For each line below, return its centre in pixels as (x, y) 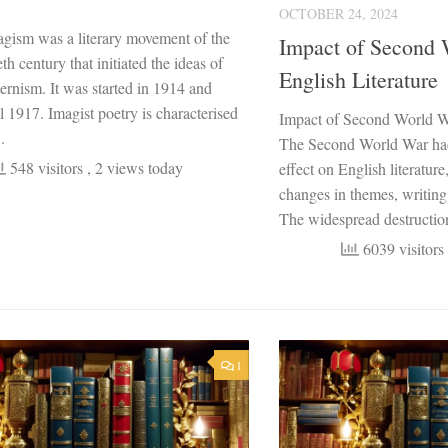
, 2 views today (135, 167)
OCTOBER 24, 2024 (338, 13)
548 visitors (46, 167)
